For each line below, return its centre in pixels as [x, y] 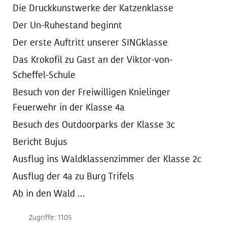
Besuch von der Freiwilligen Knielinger [92, 92]
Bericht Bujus [40, 142]
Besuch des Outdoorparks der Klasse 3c [94, 125]
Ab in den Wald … [49, 194]
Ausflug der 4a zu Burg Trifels [74, 177]
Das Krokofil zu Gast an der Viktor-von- [93, 60]
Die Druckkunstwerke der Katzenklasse [93, 8]
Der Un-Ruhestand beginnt [68, 26]
